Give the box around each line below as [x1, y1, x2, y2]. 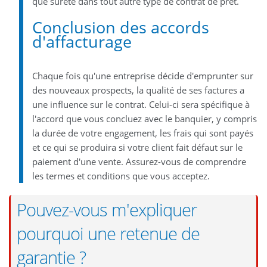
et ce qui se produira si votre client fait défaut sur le [32, 141, 243, 153]
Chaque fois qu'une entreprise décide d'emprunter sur [32, 69, 253, 82]
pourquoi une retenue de [17, 222, 200, 245]
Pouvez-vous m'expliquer [17, 198, 197, 221]
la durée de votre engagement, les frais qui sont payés [32, 126, 253, 139]
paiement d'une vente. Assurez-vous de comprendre [32, 155, 246, 167]
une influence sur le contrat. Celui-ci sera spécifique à [32, 98, 250, 110]
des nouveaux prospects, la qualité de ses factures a [32, 83, 244, 96]
